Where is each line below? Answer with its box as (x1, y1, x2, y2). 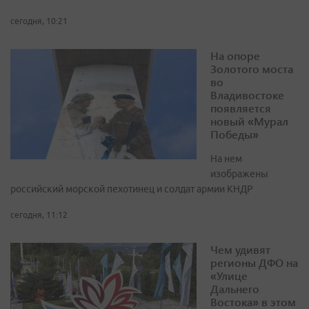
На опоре (210, 48, 260, 63)
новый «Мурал (210, 114, 288, 129)
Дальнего (210, 281, 259, 297)
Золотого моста (210, 61, 293, 77)
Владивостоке (210, 88, 284, 103)
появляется (210, 101, 271, 116)
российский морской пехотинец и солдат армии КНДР (10, 183, 253, 195)
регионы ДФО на (210, 255, 298, 270)
